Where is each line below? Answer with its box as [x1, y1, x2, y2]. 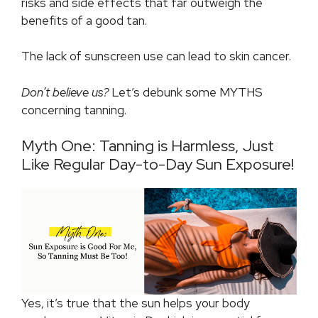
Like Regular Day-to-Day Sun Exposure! [21, 154, 294, 175]
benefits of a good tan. [21, 12, 147, 28]
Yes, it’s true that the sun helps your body [21, 295, 250, 312]
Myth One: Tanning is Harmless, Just [21, 136, 274, 157]
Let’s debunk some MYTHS [111, 84, 263, 100]
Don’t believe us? [21, 84, 111, 100]
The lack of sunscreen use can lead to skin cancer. [21, 48, 291, 65]
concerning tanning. [21, 102, 126, 118]
